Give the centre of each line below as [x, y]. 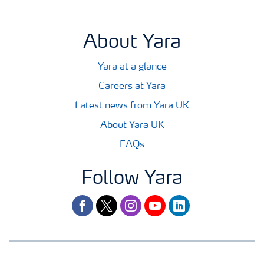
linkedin [184, 202]
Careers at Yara [132, 86]
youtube [161, 202]
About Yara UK [132, 125]
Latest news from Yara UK [132, 106]
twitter [110, 202]
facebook [91, 202]
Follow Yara [132, 179]
